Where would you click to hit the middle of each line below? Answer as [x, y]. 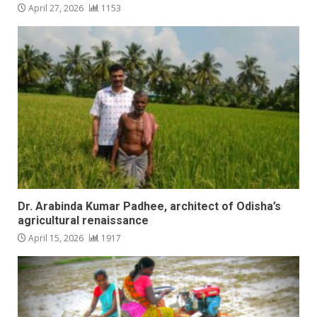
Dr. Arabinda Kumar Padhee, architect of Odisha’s [149, 206]
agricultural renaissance [85, 220]
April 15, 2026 [56, 238]
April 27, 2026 [56, 8]
